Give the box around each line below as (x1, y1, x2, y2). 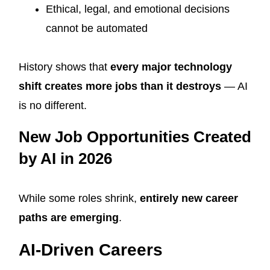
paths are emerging (19, 212, 119, 224)
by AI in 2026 (19, 149, 112, 168)
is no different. (19, 99, 87, 112)
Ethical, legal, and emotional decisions (46, 3, 230, 16)
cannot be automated (46, 22, 148, 35)
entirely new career (140, 192, 238, 205)
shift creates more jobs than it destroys (19, 80, 221, 93)
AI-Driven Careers (19, 240, 163, 260)
